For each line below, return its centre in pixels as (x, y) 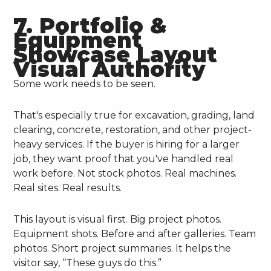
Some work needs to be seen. (85, 84)
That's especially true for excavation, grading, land (134, 116)
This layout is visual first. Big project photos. (118, 220)
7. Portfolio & (90, 26)
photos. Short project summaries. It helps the (122, 249)
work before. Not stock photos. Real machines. (125, 174)
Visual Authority (110, 70)
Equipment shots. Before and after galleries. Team (135, 234)
